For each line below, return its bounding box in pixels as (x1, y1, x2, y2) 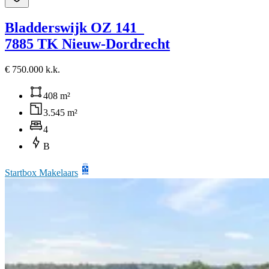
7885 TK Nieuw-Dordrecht (5, 35, 170, 52)
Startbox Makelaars (5, 167, 78, 178)
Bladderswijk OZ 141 (5, 19, 141, 35)
